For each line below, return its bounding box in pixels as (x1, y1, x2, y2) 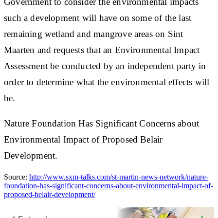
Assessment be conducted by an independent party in (4, 60, 206, 71)
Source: (4, 172, 29, 181)
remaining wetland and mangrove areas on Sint (4, 28, 183, 39)
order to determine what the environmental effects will (4, 76, 210, 87)
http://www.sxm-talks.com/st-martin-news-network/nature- (29, 172, 208, 181)
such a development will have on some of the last (4, 12, 192, 23)
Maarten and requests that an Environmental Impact (4, 44, 200, 55)
